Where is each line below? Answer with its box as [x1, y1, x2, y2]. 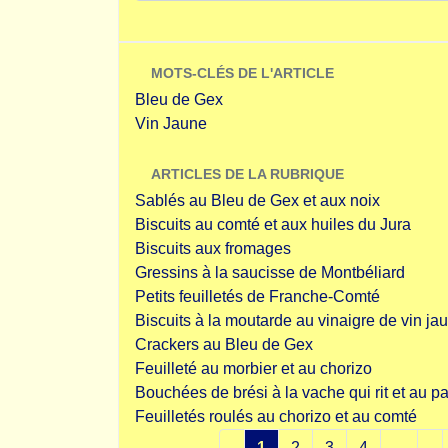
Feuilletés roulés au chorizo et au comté [135, 408, 417, 425]
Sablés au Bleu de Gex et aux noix [135, 192, 380, 209]
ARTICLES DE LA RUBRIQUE [151, 166, 344, 182]
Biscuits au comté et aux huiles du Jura [135, 216, 411, 233]
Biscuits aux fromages [135, 240, 291, 257]
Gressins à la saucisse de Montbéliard [135, 264, 405, 281]
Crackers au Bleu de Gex [135, 336, 313, 353]
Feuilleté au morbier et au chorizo [135, 360, 372, 377]
